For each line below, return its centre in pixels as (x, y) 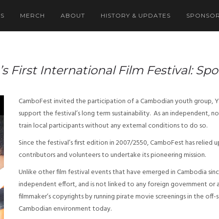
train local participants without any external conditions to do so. (113, 126)
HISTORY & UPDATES (136, 15)
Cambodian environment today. (65, 209)
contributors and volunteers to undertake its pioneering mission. (112, 155)
